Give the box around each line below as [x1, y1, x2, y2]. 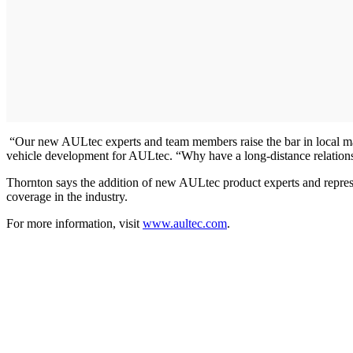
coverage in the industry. [6, 189, 128, 203]
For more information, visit [6, 216, 143, 230]
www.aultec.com [143, 216, 227, 230]
